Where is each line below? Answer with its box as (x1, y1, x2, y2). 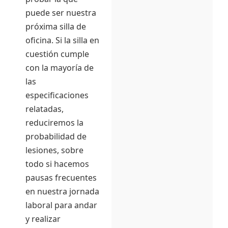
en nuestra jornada (25, 185, 99, 197)
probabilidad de (25, 130, 87, 142)
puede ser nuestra (25, 7, 96, 18)
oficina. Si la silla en (25, 34, 99, 46)
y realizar (25, 213, 61, 224)
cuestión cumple (25, 48, 89, 60)
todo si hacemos (25, 158, 89, 169)
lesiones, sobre (25, 144, 83, 156)
